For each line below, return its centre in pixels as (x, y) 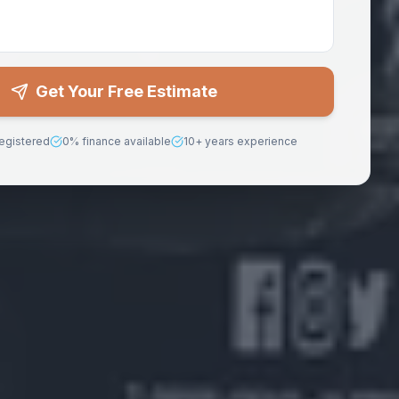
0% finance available (116, 141)
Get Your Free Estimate (126, 91)
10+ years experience (240, 141)
